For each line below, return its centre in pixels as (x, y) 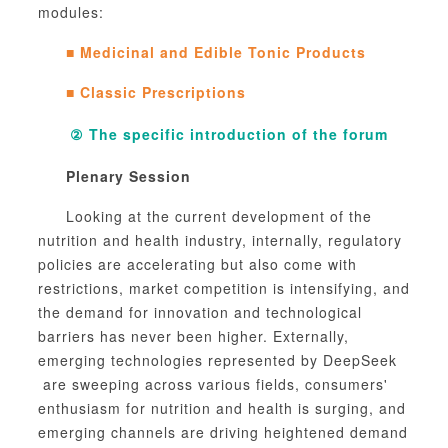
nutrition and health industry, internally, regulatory (220, 239)
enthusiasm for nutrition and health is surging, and (222, 407)
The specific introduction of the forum (238, 133)
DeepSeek (360, 359)
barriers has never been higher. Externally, (193, 335)
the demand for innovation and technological (200, 311)
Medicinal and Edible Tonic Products (223, 51)
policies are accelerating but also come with (197, 263)
